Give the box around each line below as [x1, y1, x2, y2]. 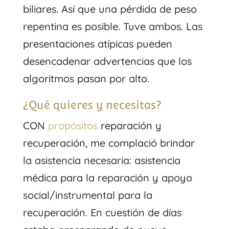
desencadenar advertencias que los [22, 54, 192, 67]
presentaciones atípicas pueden [22, 37, 172, 50]
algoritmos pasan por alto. [22, 72, 149, 85]
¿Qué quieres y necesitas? [22, 98, 162, 111]
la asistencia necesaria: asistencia [22, 153, 180, 167]
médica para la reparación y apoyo [22, 171, 192, 184]
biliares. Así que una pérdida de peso [22, 2, 197, 15]
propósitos [48, 119, 98, 132]
